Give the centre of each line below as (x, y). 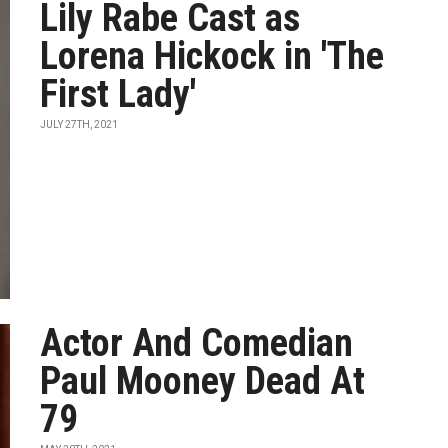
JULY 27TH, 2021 (79, 124)
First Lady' (118, 94)
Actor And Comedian (197, 343)
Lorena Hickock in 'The (212, 56)
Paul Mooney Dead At (203, 381)
